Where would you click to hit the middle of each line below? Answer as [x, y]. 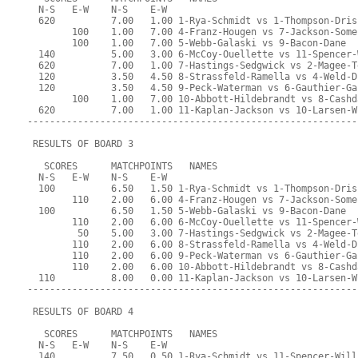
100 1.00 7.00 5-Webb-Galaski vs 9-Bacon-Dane [187, 44]
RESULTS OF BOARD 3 [81, 144]
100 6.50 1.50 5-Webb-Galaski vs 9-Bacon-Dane [187, 211]
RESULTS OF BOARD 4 [81, 312]
